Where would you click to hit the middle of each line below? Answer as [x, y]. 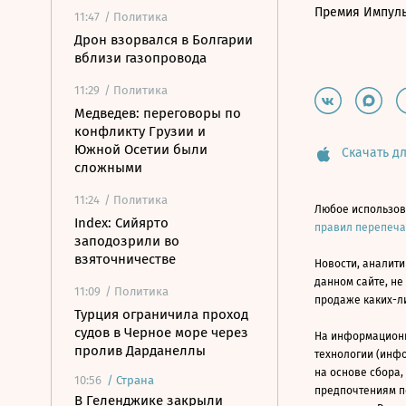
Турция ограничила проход [161, 314]
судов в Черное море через [161, 333]
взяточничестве [125, 259]
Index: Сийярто [121, 223]
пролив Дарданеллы [140, 351]
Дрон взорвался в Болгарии [164, 40]
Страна [135, 380]
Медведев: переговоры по [158, 113]
